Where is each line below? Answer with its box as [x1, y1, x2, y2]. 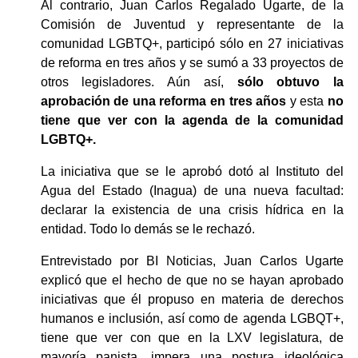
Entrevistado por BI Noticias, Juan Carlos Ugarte [40, 253, 344, 268]
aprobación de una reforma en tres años [40, 93, 290, 108]
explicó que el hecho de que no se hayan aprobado [40, 272, 344, 287]
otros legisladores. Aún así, [40, 74, 237, 89]
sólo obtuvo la [237, 74, 344, 89]
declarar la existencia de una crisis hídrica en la [40, 202, 344, 217]
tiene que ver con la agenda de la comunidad [40, 113, 344, 127]
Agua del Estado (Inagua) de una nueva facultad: [40, 183, 344, 197]
